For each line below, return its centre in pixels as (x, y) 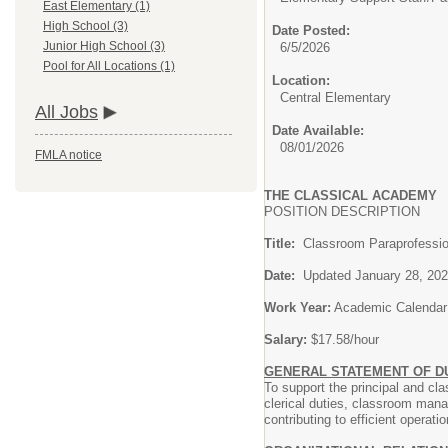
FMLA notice (68, 155)
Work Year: (297, 307)
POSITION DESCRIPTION (342, 211)
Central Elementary (335, 97)
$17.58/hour (345, 339)
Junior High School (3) (104, 46)
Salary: (287, 339)
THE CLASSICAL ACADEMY (350, 195)
